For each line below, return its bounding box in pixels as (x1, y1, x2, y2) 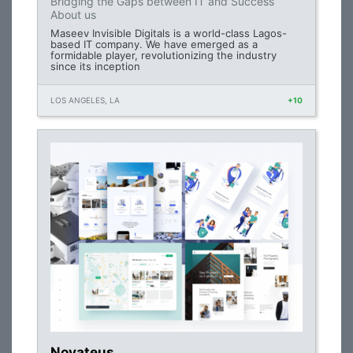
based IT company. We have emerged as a (50, 38, 258, 50)
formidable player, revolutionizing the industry (50, 49, 277, 61)
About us (50, 8, 96, 21)
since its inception (50, 60, 140, 72)
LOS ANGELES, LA (50, 95, 120, 105)
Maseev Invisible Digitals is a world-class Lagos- (50, 27, 287, 39)
